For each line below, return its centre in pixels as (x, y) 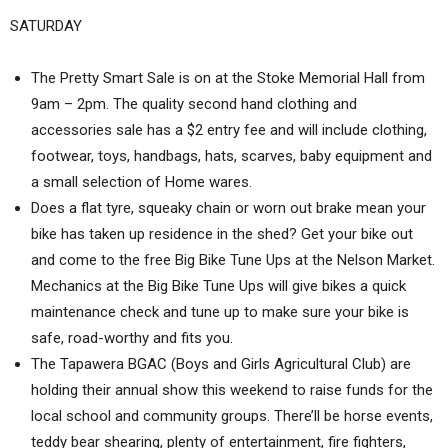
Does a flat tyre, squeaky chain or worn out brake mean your (228, 208)
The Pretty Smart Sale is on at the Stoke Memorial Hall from (228, 78)
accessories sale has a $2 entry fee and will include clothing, (229, 130)
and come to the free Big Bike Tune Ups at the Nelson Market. (233, 260)
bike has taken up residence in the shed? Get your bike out (222, 234)
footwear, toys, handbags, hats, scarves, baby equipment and (231, 156)
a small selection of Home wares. (141, 182)
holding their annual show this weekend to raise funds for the (232, 390)
